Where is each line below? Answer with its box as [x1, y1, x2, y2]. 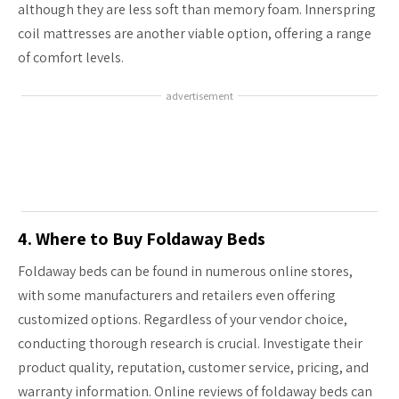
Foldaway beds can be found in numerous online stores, [18, 261, 353, 281]
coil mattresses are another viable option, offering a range [18, 23, 371, 43]
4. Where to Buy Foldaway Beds [18, 226, 265, 250]
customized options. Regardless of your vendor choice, [18, 309, 347, 329]
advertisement [166, 88, 233, 102]
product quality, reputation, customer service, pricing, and [18, 357, 369, 377]
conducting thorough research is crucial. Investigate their [18, 333, 362, 353]
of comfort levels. [18, 47, 124, 67]
